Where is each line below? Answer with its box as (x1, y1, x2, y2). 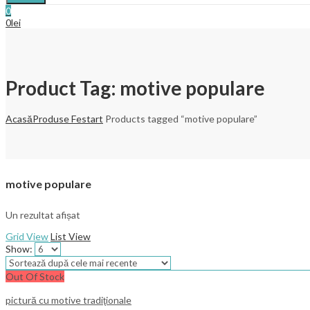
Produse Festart (33, 112, 103, 125)
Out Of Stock (6, 270, 64, 282)
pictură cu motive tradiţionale (6, 293, 131, 306)
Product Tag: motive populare (6, 75, 265, 100)
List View (51, 230, 91, 242)
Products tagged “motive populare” (103, 112, 257, 125)
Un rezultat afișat (6, 208, 80, 221)
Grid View (6, 230, 48, 242)
